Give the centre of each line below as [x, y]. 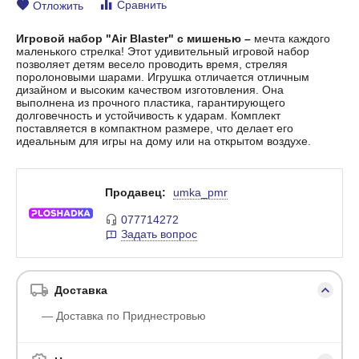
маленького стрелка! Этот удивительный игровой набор [163, 51]
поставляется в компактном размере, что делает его [155, 128]
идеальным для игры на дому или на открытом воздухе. [164, 141]
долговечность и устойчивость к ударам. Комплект [149, 115]
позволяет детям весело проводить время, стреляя [152, 64]
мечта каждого [291, 38]
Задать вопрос [159, 234]
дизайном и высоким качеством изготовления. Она [150, 89]
